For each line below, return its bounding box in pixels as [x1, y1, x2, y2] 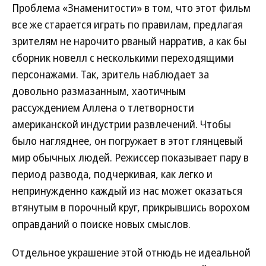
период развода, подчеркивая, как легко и [12, 167, 213, 181]
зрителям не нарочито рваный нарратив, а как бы [12, 34, 246, 48]
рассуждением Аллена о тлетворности [12, 100, 194, 115]
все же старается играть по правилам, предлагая [12, 17, 243, 31]
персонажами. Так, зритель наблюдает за [12, 67, 209, 81]
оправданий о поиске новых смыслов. [12, 217, 191, 231]
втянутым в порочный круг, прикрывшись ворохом [12, 200, 250, 214]
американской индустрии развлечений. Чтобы [12, 117, 231, 131]
